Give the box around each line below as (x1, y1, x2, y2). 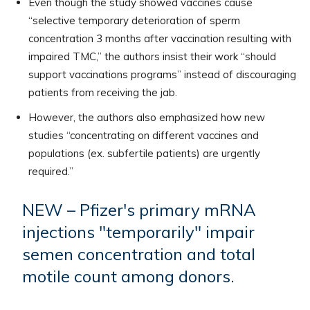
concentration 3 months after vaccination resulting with (28, 32, 291, 46)
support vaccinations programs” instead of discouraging (28, 68, 296, 82)
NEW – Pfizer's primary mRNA (22, 199, 257, 221)
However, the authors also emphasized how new (28, 111, 265, 125)
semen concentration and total (22, 244, 256, 265)
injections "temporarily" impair (22, 221, 255, 243)
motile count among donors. (22, 266, 235, 287)
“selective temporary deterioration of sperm (28, 14, 240, 28)
